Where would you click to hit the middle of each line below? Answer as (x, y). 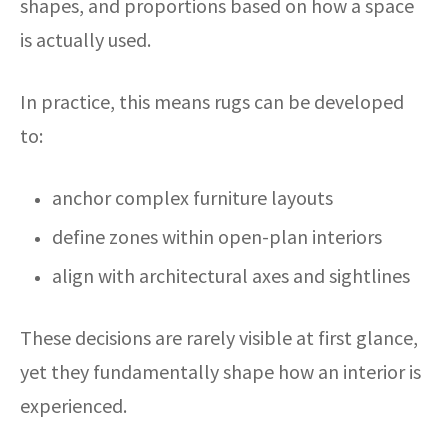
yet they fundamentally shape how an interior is (220, 371)
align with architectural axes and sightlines (230, 275)
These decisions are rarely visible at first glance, (219, 337)
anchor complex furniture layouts (192, 197)
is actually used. (85, 39)
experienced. (73, 405)
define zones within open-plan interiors (216, 236)
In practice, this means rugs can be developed (212, 101)
